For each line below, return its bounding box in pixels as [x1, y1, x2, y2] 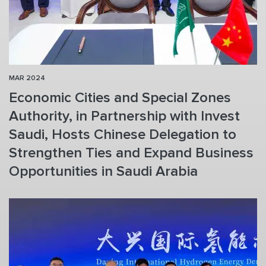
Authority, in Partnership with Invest [9, 107, 240, 125]
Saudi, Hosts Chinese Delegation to [9, 125, 236, 143]
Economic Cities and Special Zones [9, 88, 231, 106]
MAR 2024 [9, 73, 45, 83]
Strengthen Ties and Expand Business [9, 144, 254, 161]
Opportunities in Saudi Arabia [9, 162, 198, 180]
